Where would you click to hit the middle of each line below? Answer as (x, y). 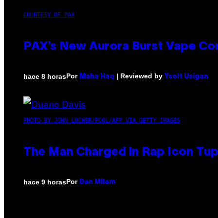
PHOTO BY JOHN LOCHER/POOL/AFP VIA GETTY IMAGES (102, 120)
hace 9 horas (45, 182)
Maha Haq (97, 77)
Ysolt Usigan (186, 77)
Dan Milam (97, 182)
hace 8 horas (45, 76)
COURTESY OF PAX (49, 15)
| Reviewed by (139, 76)
